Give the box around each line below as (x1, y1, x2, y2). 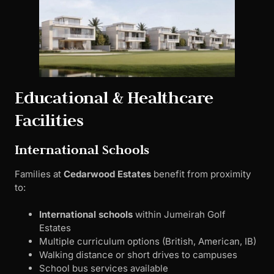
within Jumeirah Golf (133, 209, 226, 220)
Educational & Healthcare (15, 86, 214, 108)
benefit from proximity (151, 168, 251, 180)
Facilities (15, 109, 84, 131)
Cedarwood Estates (64, 168, 151, 180)
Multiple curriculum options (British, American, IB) (39, 235, 256, 247)
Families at (15, 168, 64, 180)
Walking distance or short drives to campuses (39, 249, 237, 261)
